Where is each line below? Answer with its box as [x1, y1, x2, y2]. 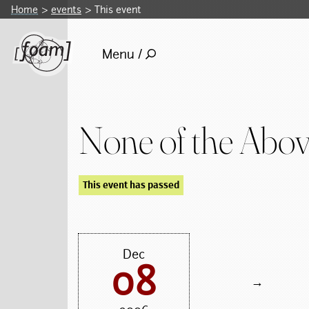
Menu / [101, 46, 142, 62]
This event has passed [83, 179, 180, 190]
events [51, 3, 81, 17]
